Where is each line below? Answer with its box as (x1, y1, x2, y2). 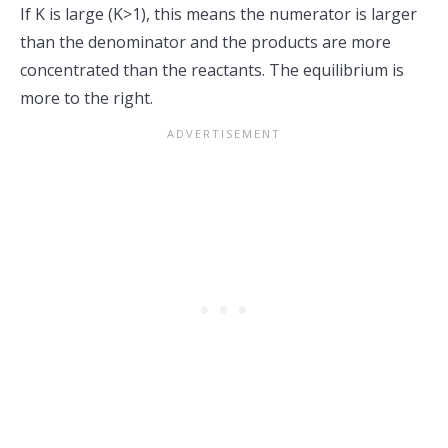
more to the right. (20, 87, 153, 109)
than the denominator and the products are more (20, 31, 391, 53)
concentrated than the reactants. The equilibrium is (20, 59, 404, 81)
